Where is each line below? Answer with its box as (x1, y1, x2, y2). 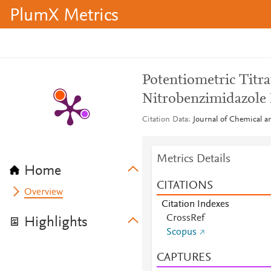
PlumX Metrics (10, 7, 119, 25)
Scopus (166, 227, 197, 237)
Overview (24, 188, 64, 197)
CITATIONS (156, 180, 213, 192)
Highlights (24, 215, 88, 230)
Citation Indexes (161, 200, 229, 209)
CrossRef (166, 214, 204, 223)
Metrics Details (156, 153, 230, 165)
